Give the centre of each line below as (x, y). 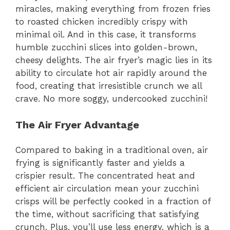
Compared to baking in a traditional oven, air (112, 150)
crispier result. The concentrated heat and (105, 176)
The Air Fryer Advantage (77, 124)
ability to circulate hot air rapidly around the (111, 73)
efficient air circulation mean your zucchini (107, 189)
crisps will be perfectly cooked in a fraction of (113, 202)
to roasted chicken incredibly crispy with (102, 22)
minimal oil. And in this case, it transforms (106, 35)
